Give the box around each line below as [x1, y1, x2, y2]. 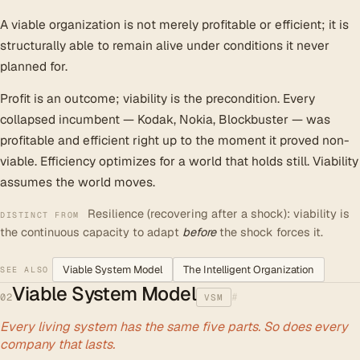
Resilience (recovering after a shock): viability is [87, 206, 350, 221]
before [182, 224, 216, 239]
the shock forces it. [216, 224, 323, 239]
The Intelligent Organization [182, 263, 314, 276]
